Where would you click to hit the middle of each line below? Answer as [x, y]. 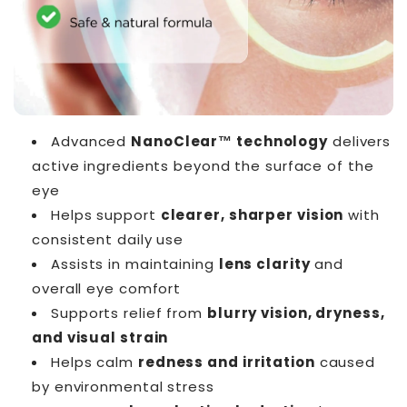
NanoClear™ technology [230, 142]
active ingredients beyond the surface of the [203, 166]
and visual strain [100, 338]
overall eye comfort [107, 289]
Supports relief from [129, 313]
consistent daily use [108, 240]
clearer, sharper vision [252, 215]
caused [345, 362]
